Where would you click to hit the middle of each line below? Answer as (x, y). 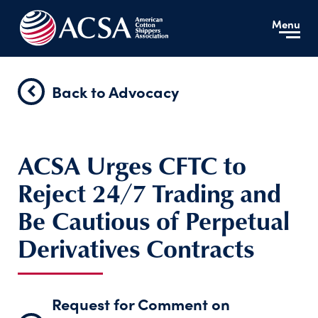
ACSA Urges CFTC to (132, 165)
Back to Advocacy (115, 91)
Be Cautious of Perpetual (154, 220)
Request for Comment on (141, 304)
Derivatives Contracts (136, 248)
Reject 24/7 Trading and (149, 192)
